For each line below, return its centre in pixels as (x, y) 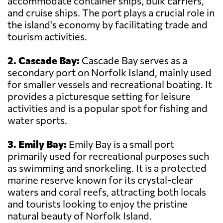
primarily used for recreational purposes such (108, 156)
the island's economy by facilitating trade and (108, 25)
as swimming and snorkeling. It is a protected (107, 168)
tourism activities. (47, 37)
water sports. (37, 120)
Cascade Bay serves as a (133, 60)
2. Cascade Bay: (44, 60)
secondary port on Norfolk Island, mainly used (110, 72)
